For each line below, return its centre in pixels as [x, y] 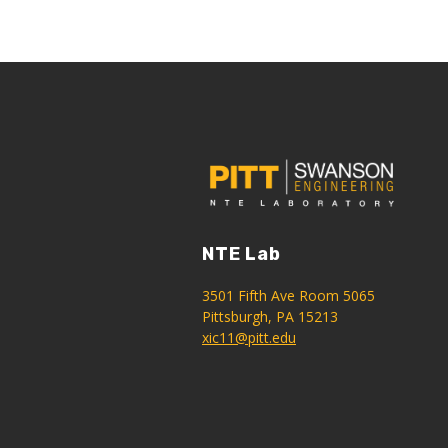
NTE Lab [241, 253]
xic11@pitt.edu [249, 337]
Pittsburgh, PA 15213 [270, 316]
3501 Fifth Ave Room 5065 [288, 295]
